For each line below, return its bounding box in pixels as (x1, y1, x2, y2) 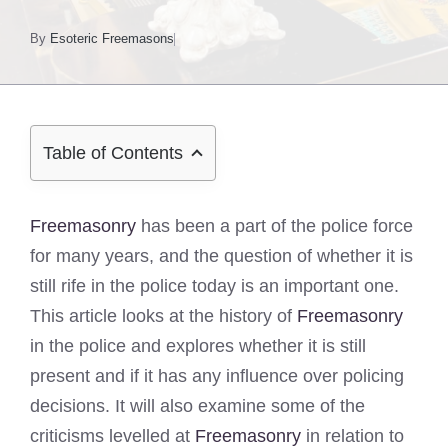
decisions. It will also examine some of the (30, 396, 365, 416)
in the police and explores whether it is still (30, 336, 366, 356)
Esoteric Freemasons (50, 31, 174, 46)
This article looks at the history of (30, 306, 297, 326)
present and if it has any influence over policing (30, 366, 404, 386)
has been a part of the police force (136, 216, 413, 236)
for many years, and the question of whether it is (30, 246, 413, 266)
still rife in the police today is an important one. (30, 276, 399, 296)
